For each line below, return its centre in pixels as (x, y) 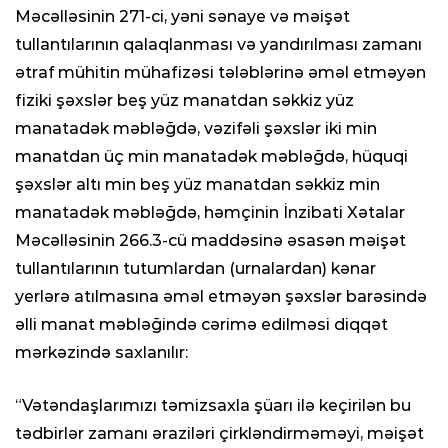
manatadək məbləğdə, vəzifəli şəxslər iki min (196, 128)
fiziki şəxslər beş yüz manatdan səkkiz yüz (184, 100)
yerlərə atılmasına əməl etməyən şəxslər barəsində (221, 296)
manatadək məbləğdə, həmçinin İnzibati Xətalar (210, 212)
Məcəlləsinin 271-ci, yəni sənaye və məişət (182, 16)
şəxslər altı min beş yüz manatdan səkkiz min (197, 184)
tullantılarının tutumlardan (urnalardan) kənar (195, 268)
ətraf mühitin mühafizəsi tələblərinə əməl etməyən (220, 72)
